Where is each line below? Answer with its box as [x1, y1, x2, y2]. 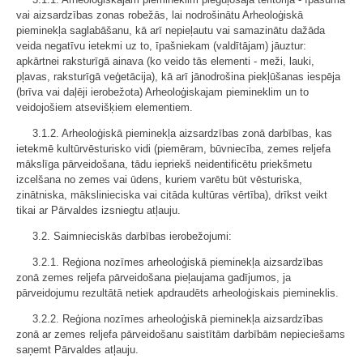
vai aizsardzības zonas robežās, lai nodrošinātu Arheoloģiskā [16, 9, 303, 21]
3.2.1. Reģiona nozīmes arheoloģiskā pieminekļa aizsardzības [32, 256, 323, 268]
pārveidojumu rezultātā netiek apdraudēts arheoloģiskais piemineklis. [16, 287, 339, 299]
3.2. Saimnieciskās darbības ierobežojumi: [32, 230, 232, 242]
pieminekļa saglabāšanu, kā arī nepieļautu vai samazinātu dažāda [16, 24, 325, 36]
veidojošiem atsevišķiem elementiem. [16, 101, 193, 113]
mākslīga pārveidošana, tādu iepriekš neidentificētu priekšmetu [16, 158, 312, 170]
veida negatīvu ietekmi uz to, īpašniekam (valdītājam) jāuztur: [16, 40, 306, 52]
